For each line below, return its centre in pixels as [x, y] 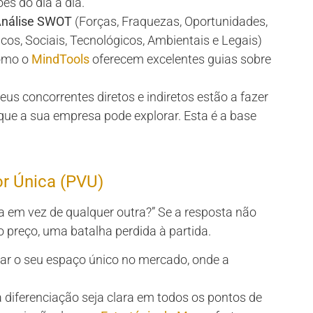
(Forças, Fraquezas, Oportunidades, [170, 21]
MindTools [60, 59]
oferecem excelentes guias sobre [180, 59]
